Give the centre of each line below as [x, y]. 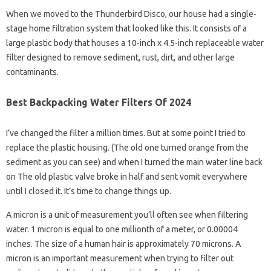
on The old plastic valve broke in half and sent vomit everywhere [127, 177]
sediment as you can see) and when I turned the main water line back [134, 162]
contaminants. [32, 72]
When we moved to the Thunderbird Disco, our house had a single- [131, 14]
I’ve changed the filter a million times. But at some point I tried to [126, 133]
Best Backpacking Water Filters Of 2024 [99, 102]
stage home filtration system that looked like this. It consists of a [126, 28]
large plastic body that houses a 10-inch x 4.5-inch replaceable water [135, 43]
